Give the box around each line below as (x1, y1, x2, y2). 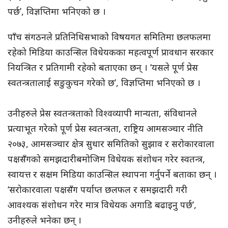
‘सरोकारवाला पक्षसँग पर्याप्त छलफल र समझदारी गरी (8, 183, 187, 196)
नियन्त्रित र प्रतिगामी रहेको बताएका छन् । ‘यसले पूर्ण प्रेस (8, 61, 198, 74)
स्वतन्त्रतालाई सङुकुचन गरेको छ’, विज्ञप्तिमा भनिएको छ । (8, 76, 201, 89)
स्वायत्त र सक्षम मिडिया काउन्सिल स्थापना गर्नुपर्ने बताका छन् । (8, 168, 217, 181)
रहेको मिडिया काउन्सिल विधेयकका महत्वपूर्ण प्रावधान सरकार (8, 46, 214, 59)
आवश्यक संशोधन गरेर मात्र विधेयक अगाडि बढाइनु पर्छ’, (8, 198, 196, 211)
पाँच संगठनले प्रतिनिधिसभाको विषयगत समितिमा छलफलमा (8, 31, 211, 43)
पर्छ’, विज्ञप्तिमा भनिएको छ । (8, 5, 106, 18)
